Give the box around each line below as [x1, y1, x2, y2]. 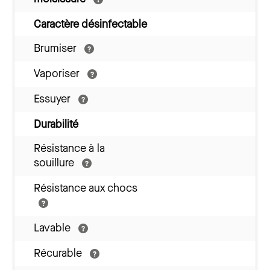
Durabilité [34, 117, 78, 131]
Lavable [34, 221, 74, 235]
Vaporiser [34, 66, 83, 81]
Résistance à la [34, 141, 105, 155]
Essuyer [34, 92, 74, 106]
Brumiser [34, 41, 80, 55]
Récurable [34, 246, 85, 260]
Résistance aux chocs [34, 181, 137, 195]
